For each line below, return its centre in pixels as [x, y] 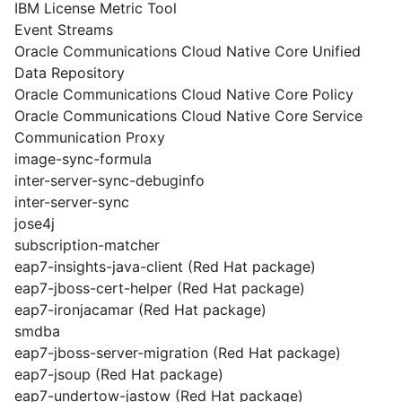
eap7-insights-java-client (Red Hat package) [165, 267]
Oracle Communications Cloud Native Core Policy [184, 94]
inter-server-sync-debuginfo [109, 180]
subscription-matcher [87, 245]
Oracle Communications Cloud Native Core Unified [188, 51]
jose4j [35, 223]
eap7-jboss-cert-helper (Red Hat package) [160, 288]
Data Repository [70, 73]
